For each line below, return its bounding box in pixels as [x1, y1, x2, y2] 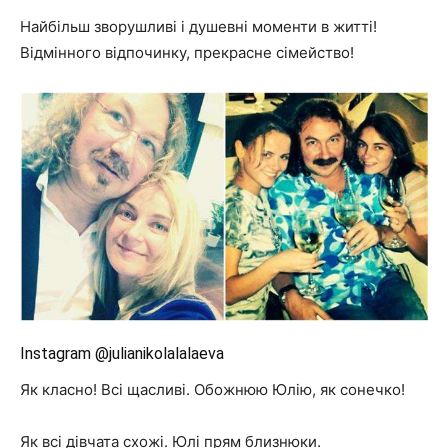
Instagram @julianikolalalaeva [20, 344, 224, 364]
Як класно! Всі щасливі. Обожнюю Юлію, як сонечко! [20, 380, 405, 400]
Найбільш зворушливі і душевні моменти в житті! [20, 16, 377, 36]
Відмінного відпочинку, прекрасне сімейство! [20, 42, 354, 62]
